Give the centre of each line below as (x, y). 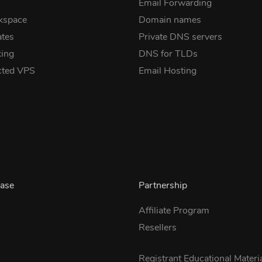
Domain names (170, 20)
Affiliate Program (174, 211)
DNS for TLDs (168, 54)
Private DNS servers (180, 37)
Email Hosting (167, 71)
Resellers (157, 227)
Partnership (163, 185)
